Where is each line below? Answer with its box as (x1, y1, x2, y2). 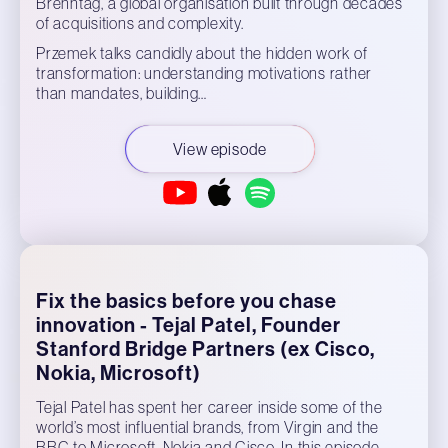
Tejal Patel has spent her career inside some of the (36, 398, 383, 416)
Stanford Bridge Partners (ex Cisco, (36, 337, 375, 361)
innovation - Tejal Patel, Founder (36, 313, 341, 337)
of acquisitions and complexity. (36, 14, 244, 32)
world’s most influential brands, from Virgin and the (36, 418, 379, 436)
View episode (172, 140, 268, 158)
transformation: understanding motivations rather (36, 64, 372, 82)
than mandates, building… (36, 84, 207, 102)
